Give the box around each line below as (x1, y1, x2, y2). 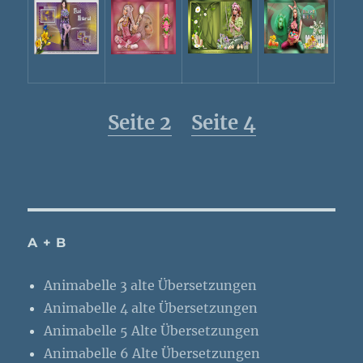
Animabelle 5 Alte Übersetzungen (44, 322, 260, 340)
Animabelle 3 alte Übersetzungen (44, 277, 258, 294)
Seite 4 (190, 110, 256, 136)
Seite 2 (107, 110, 172, 136)
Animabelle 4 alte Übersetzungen (44, 300, 258, 317)
